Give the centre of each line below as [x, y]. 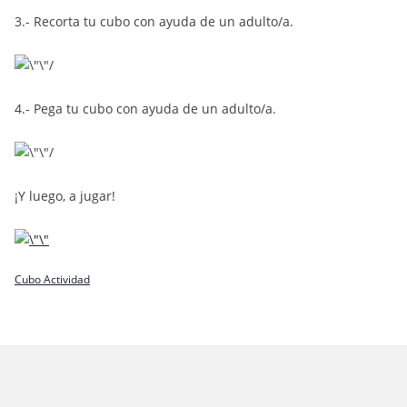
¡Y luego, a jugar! [65, 196]
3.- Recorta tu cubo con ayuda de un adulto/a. [154, 21]
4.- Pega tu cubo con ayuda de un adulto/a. [145, 109]
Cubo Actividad [52, 279]
